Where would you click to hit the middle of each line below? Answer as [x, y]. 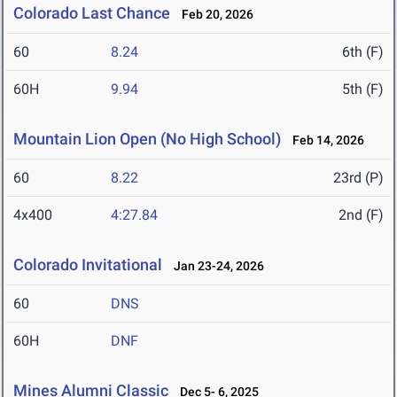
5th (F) [363, 90]
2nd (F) [361, 215]
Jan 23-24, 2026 [215, 266]
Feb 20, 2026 [214, 15]
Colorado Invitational [88, 265]
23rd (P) [358, 178]
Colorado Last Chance [92, 13]
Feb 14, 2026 [324, 140]
